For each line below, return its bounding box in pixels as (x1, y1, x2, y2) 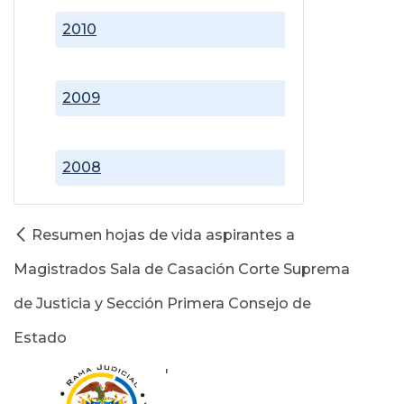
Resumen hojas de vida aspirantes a (32, 225, 295, 243)
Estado (14, 328, 67, 346)
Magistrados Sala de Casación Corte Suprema (14, 260, 350, 278)
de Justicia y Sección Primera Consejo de (14, 294, 311, 312)
